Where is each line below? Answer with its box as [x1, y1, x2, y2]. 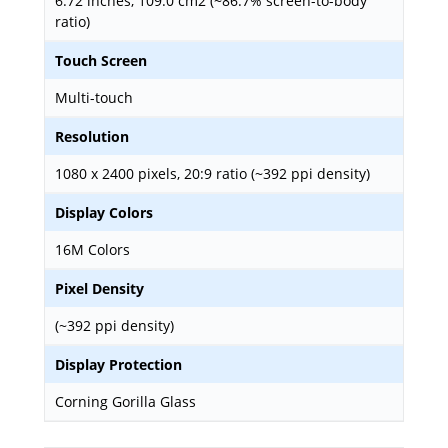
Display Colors [55, 203, 153, 222]
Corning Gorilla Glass [55, 392, 196, 411]
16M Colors [55, 240, 130, 259]
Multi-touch [55, 88, 133, 107]
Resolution [55, 127, 129, 146]
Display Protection [55, 355, 182, 374]
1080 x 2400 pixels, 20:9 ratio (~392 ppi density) [55, 164, 370, 183]
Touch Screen [55, 51, 147, 70]
